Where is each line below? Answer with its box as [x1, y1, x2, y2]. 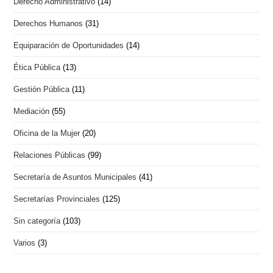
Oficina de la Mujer [13, 129, 80, 138]
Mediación [13, 107, 50, 116]
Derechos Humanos [13, 19, 83, 29]
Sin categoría [13, 216, 61, 226]
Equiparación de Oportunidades [13, 41, 124, 51]
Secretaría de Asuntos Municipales [13, 172, 137, 182]
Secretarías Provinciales [13, 194, 101, 204]
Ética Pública [13, 63, 61, 73]
